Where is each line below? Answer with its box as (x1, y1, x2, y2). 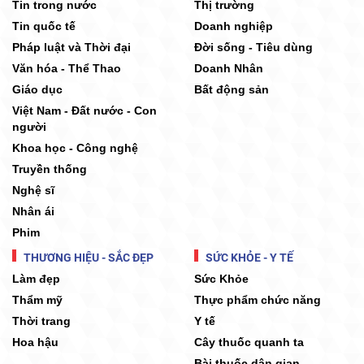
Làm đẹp (12, 272, 60, 286)
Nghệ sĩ (12, 184, 54, 197)
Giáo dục (12, 83, 63, 97)
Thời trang (12, 314, 71, 328)
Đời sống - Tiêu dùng (194, 41, 313, 54)
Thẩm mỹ (12, 293, 63, 307)
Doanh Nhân (194, 62, 263, 76)
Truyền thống (12, 162, 87, 176)
